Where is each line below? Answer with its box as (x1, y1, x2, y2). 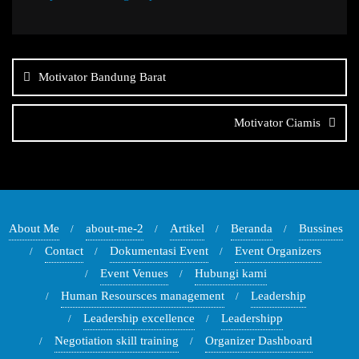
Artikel (169, 222, 204, 236)
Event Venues (99, 267, 168, 280)
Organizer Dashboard (204, 334, 313, 348)
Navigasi (11, 31, 121, 65)
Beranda (230, 222, 272, 236)
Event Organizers (235, 244, 321, 258)
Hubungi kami (194, 267, 267, 280)
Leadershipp (221, 312, 283, 325)
